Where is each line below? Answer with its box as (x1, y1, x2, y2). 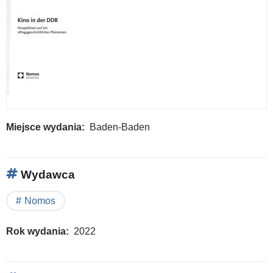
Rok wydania (6, 225, 66, 236)
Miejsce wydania (6, 121, 82, 132)
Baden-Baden (90, 121, 150, 132)
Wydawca (18, 168, 75, 181)
